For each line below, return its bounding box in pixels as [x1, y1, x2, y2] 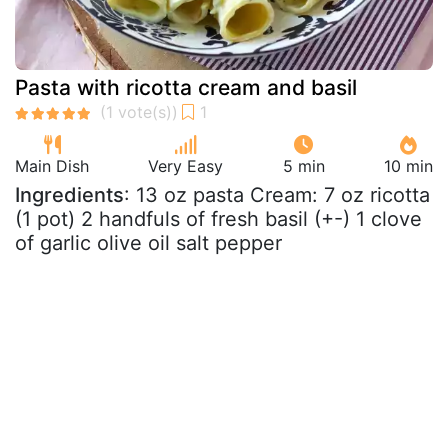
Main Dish [15, 156, 89, 176]
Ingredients [15, 183, 124, 207]
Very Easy [148, 156, 224, 176]
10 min [383, 156, 433, 176]
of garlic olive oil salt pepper [15, 231, 282, 255]
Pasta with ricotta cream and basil [15, 75, 357, 100]
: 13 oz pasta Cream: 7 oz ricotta [124, 183, 430, 207]
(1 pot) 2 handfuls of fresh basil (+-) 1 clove [15, 207, 422, 231]
